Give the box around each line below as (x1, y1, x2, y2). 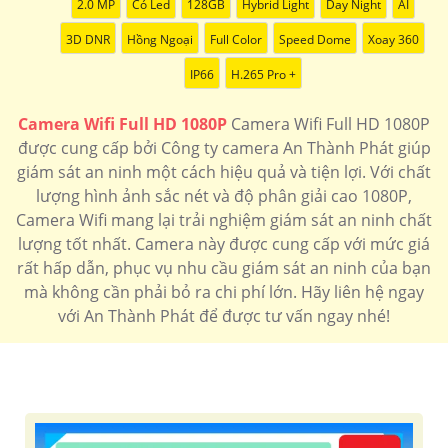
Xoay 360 (368, 31, 419, 49)
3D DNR (66, 31, 110, 49)
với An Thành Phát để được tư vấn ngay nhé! (58, 305, 390, 328)
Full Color (210, 31, 262, 49)
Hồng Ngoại (127, 31, 193, 49)
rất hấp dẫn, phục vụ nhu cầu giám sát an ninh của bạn (17, 257, 431, 280)
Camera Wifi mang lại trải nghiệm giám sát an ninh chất (16, 209, 432, 232)
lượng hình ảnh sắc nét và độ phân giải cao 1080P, (36, 185, 412, 208)
